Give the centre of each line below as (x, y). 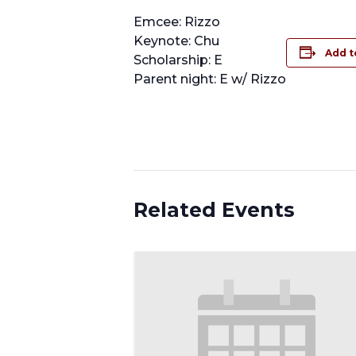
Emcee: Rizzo (177, 22)
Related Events (214, 210)
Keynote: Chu (176, 41)
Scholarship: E (178, 60)
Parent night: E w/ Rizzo (210, 79)
